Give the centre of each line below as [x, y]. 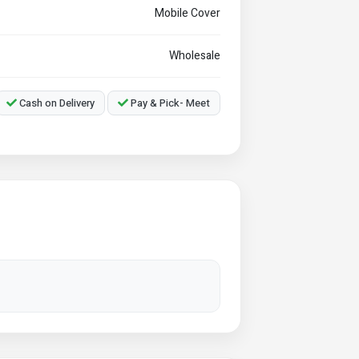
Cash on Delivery [56, 103]
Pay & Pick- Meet [169, 103]
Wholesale [195, 56]
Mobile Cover [188, 13]
